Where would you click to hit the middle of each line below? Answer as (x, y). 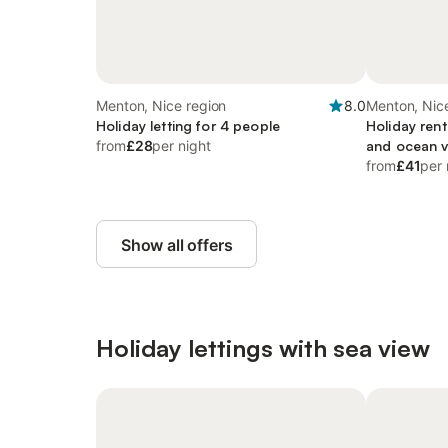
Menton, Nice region (161, 105)
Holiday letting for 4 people (188, 125)
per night (181, 145)
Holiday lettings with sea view (263, 348)
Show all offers (177, 245)
